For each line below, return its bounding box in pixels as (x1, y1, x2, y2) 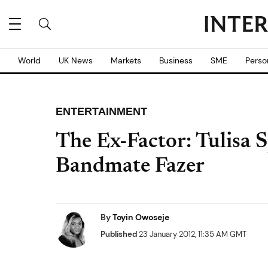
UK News (59, 55, 93, 66)
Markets (111, 55, 141, 66)
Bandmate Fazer (56, 156, 205, 178)
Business (159, 55, 193, 66)
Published (100, 229, 137, 239)
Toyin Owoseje (112, 212, 169, 223)
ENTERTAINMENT (56, 105, 147, 117)
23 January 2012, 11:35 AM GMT (137, 229, 246, 239)
